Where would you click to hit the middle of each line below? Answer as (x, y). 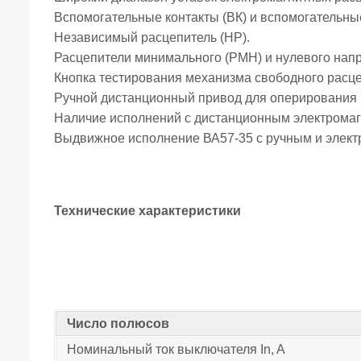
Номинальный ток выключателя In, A (173, 350)
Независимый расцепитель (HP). (152, 38)
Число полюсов (115, 324)
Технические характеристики (147, 211)
